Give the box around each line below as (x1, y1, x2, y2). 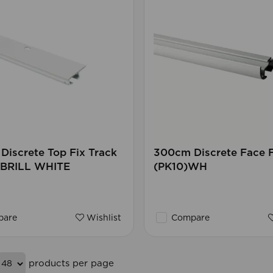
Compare (168, 214, 210, 223)
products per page (25, 258, 114, 268)
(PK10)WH (153, 161, 207, 172)
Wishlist (83, 214, 121, 223)
